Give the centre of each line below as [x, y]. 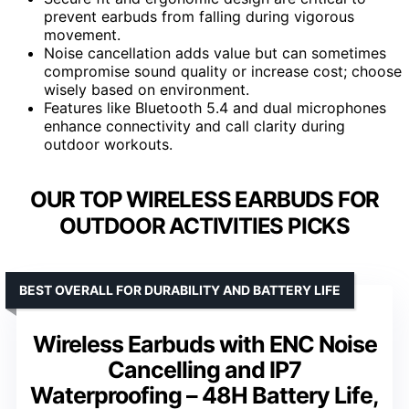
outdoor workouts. [108, 144]
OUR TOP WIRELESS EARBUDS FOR [204, 199]
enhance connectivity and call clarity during [194, 126]
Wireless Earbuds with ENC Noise [204, 344]
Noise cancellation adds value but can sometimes [215, 52]
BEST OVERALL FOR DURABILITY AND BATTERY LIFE [180, 289]
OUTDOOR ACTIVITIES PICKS [204, 225]
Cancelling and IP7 [204, 369]
